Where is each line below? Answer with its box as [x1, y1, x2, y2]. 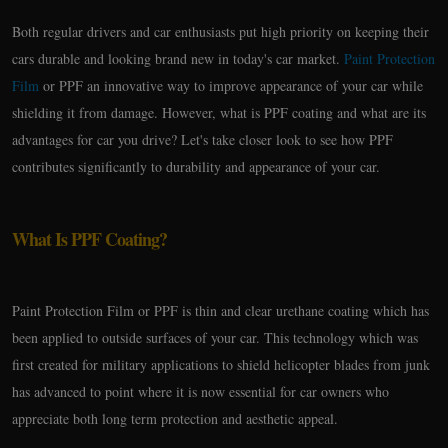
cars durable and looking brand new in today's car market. [12, 49, 344, 68]
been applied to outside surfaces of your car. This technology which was [12, 328, 418, 347]
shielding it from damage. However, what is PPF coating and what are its [12, 103, 426, 122]
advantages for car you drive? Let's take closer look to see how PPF [12, 130, 393, 149]
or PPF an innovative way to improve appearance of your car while [39, 76, 423, 95]
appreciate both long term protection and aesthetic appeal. [12, 409, 338, 428]
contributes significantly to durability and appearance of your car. [12, 157, 380, 176]
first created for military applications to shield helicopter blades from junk [12, 355, 430, 374]
